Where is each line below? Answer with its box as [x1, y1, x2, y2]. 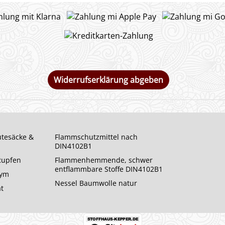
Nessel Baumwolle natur [55, 178, 137, 188]
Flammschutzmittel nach [55, 132, 138, 142]
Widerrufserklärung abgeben [54, 74, 163, 85]
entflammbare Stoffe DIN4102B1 [55, 164, 163, 174]
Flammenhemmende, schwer [55, 155, 153, 165]
